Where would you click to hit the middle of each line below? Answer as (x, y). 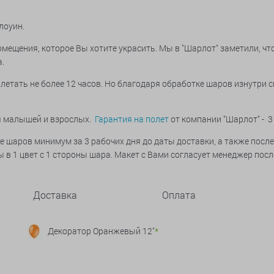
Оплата (179, 195)
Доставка (55, 195)
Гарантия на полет (132, 119)
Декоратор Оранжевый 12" (101, 231)
